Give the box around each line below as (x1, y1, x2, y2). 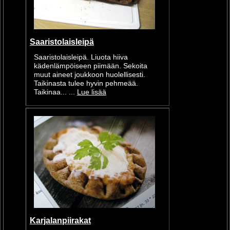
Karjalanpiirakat (30, 216, 91, 225)
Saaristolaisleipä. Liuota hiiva (33, 53, 128, 62)
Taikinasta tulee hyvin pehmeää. (33, 80, 138, 88)
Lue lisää (76, 88, 106, 97)
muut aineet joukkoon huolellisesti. (33, 71, 145, 79)
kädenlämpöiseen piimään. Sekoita (33, 62, 147, 70)
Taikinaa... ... (33, 88, 77, 97)
